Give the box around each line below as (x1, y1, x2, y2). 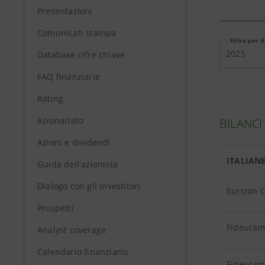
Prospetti (37, 202, 74, 214)
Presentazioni (37, 5, 93, 17)
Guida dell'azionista (37, 159, 118, 170)
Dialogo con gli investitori (37, 180, 141, 192)
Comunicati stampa (37, 27, 117, 38)
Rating (37, 93, 64, 104)
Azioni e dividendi (37, 137, 111, 148)
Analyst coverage (37, 224, 106, 235)
